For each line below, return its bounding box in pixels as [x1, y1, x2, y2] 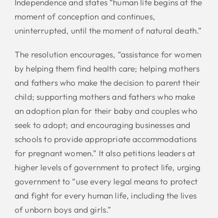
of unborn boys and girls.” [14, 204, 111, 215]
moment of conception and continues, [14, 11, 155, 21]
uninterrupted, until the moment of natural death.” [14, 25, 202, 36]
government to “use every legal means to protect [14, 176, 198, 186]
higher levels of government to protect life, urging [14, 162, 201, 172]
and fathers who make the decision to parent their [14, 77, 200, 88]
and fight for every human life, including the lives [14, 190, 197, 200]
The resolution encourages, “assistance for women [14, 49, 202, 59]
